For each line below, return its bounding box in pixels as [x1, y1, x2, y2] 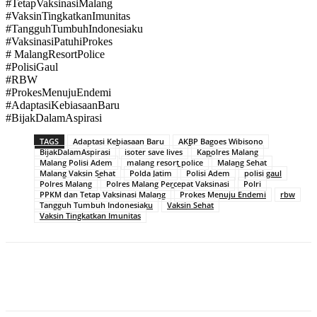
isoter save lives [125, 146, 183, 158]
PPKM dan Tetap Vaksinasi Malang [40, 189, 166, 200]
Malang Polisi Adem [40, 157, 113, 168]
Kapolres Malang [197, 146, 258, 158]
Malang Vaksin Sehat [40, 168, 115, 179]
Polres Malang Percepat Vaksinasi [106, 178, 229, 190]
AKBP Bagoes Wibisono [178, 136, 263, 147]
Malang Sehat [217, 157, 267, 168]
